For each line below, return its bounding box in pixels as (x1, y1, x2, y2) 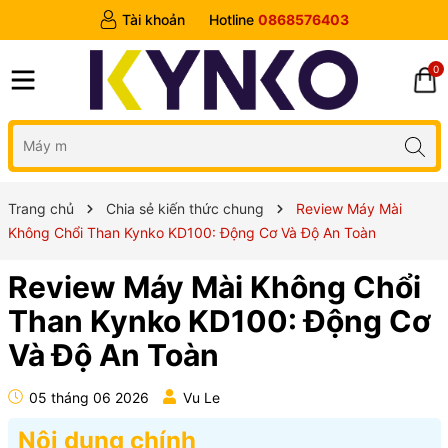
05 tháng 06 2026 (24, 388, 149, 406)
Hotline (209, 11, 254, 28)
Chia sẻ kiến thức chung (105, 199, 264, 217)
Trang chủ (7, 199, 74, 217)
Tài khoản (122, 11, 185, 28)
